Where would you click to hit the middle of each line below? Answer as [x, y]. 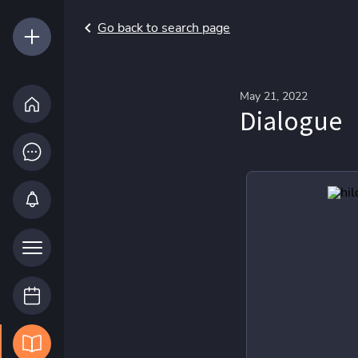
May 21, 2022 [273, 96]
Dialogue [290, 120]
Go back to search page [164, 28]
